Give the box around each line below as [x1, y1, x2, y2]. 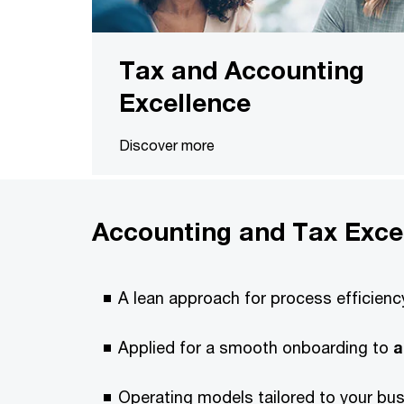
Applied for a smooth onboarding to [118, 336, 393, 357]
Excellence [119, 87, 251, 117]
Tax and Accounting [119, 54, 364, 85]
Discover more [119, 135, 215, 153]
